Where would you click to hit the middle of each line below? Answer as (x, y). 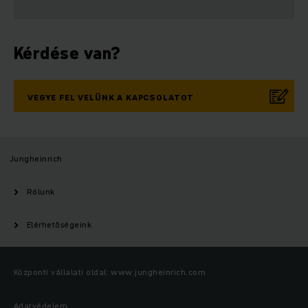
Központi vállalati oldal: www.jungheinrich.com (110, 272)
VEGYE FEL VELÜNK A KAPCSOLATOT (111, 98)
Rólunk (41, 192)
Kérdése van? (67, 54)
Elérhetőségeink (59, 225)
